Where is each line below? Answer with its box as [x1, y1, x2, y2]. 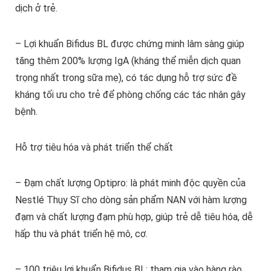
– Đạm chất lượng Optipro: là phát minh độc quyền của [15, 177, 246, 189]
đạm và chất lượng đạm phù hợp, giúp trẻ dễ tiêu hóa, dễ [15, 211, 253, 223]
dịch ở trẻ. [15, 2, 57, 15]
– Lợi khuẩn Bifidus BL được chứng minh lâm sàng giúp [15, 38, 244, 50]
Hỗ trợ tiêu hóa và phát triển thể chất [15, 142, 173, 154]
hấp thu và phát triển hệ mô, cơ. [15, 228, 148, 240]
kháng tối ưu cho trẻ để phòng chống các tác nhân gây [15, 89, 246, 101]
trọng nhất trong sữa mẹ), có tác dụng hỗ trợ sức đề [15, 72, 237, 84]
